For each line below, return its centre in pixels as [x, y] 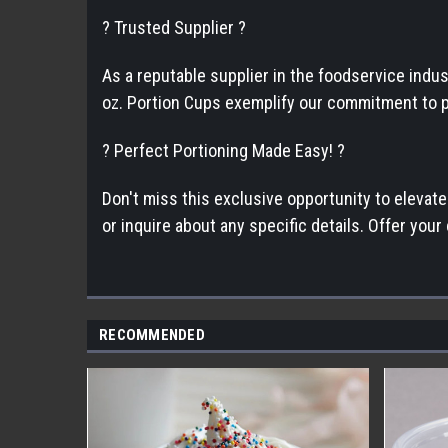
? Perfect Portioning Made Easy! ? [223, 150]
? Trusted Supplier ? [174, 27]
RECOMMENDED [152, 334]
